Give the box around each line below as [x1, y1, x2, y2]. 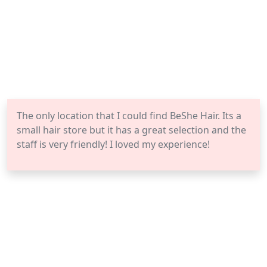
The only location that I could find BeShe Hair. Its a [17, 109, 241, 122]
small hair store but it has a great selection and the [17, 123, 246, 136]
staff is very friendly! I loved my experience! [17, 138, 210, 151]
